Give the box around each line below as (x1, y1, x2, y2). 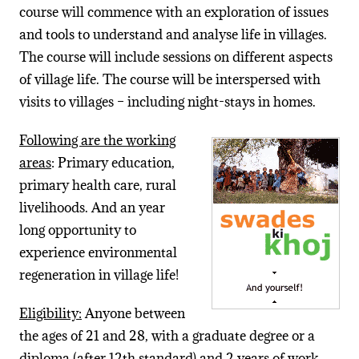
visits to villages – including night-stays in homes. (18, 93, 316, 111)
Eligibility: (18, 305, 82, 323)
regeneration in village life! (18, 266, 179, 284)
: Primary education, (50, 154, 175, 172)
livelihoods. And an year (18, 199, 165, 217)
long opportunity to (18, 221, 136, 240)
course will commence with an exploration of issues (18, 3, 329, 22)
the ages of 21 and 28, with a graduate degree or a (18, 327, 315, 345)
